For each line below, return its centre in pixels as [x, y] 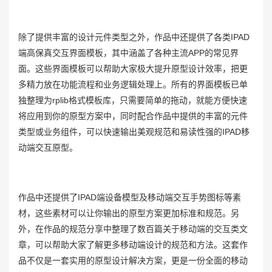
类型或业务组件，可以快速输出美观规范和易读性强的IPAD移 [134, 132]
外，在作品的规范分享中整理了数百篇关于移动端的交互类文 [133, 229]
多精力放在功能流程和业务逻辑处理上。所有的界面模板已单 [133, 85]
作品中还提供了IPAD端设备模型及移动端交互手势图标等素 [130, 198]
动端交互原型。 [48, 148]
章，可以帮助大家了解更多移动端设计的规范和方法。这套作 [133, 245]
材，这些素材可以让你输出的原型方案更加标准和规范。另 [129, 213]
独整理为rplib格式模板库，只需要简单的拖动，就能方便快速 [133, 100]
